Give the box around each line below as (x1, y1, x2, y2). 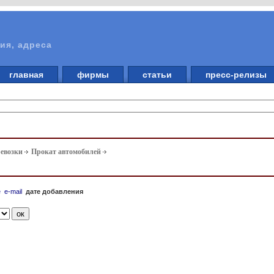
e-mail (4, 187, 23, 195)
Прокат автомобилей (31, 147, 102, 157)
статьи (138, 70, 177, 80)
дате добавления (26, 187, 84, 195)
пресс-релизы (201, 70, 272, 80)
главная (4, 70, 48, 80)
